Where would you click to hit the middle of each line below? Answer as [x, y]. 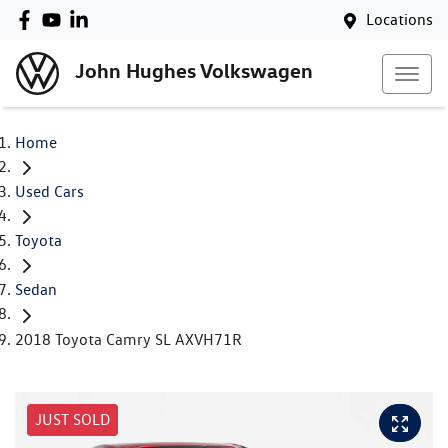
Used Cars [49, 192]
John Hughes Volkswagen [194, 71]
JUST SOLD [72, 419]
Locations [399, 19]
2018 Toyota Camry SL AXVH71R [128, 339]
